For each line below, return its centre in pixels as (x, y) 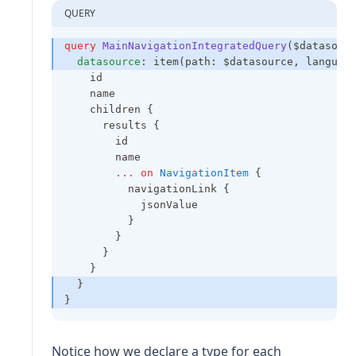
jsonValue (131, 204)
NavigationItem (204, 172)
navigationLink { (147, 188)
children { (109, 109)
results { (112, 125)
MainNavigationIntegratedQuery (195, 45)
